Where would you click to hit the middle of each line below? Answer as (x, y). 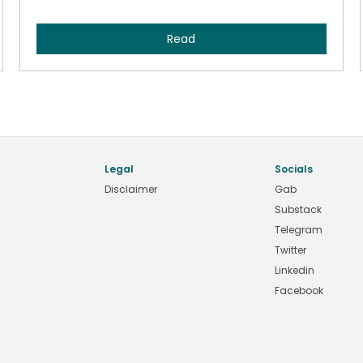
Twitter (290, 250)
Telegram (299, 230)
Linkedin (295, 270)
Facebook (299, 290)
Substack (298, 209)
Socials (294, 169)
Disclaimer (131, 189)
